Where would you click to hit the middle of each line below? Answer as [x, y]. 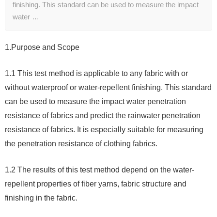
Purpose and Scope [45, 47]
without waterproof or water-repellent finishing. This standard [108, 88]
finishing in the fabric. [41, 198]
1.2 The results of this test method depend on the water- [100, 170]
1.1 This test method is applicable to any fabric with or [96, 74]
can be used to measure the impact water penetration [95, 102]
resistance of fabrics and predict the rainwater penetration [103, 116]
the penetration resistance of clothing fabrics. [81, 144]
